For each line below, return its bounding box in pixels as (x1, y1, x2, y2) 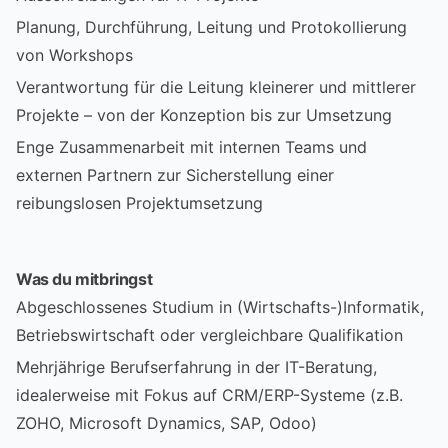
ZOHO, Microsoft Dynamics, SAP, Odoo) (16, 412, 317, 433)
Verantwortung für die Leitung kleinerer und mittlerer (16, 76, 416, 97)
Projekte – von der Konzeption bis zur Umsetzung (16, 104, 392, 125)
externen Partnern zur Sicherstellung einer (16, 164, 334, 185)
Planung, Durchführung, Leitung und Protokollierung (16, 16, 407, 37)
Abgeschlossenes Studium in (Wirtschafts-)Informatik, (16, 296, 424, 317)
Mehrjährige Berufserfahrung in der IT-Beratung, (16, 356, 377, 377)
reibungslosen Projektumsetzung (16, 192, 263, 213)
